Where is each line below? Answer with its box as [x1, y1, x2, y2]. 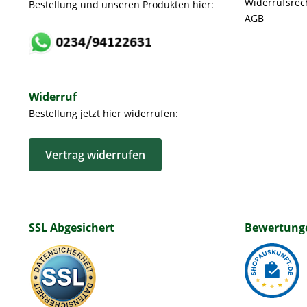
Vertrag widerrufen [45, 147, 145, 163]
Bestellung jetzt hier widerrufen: [29, 107, 178, 121]
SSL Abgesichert [29, 220, 114, 236]
